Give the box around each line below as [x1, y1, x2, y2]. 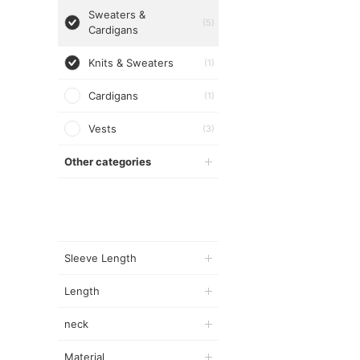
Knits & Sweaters [88, 56, 174, 69]
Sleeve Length [64, 252, 137, 264]
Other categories [64, 155, 151, 168]
